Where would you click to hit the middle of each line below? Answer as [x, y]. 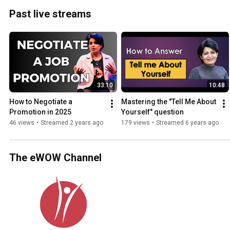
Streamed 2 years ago [72, 122]
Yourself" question [152, 112]
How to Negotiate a [41, 101]
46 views [22, 122]
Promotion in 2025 [40, 112]
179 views [136, 122]
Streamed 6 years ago [187, 122]
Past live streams [50, 14]
